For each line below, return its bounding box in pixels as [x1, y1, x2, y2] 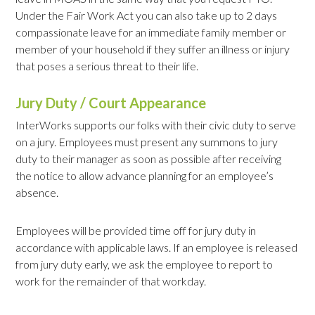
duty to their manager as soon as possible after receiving [15, 152, 282, 166]
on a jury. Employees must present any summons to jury [15, 135, 278, 149]
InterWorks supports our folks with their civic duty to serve [15, 118, 297, 132]
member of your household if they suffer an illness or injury [15, 42, 290, 56]
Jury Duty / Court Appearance [15, 94, 207, 112]
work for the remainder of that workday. [15, 274, 207, 288]
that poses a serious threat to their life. [15, 59, 199, 73]
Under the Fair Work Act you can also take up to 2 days [15, 8, 278, 22]
